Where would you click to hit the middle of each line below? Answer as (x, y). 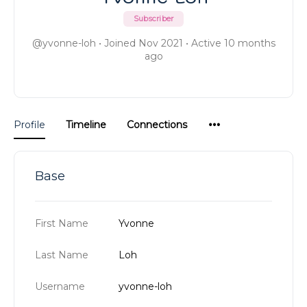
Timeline (86, 125)
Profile (29, 125)
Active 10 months (232, 43)
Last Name (62, 255)
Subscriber (153, 19)
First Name (62, 223)
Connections (157, 125)
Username (60, 286)
